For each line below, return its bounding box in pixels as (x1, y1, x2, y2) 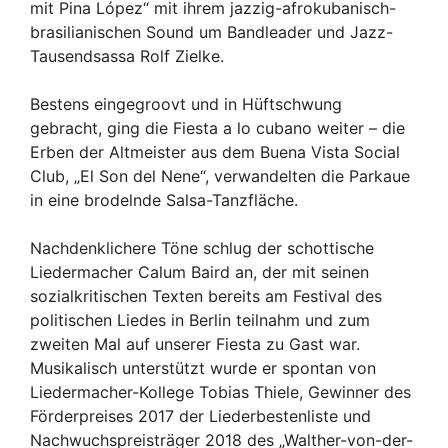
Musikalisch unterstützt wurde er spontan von (30, 357, 376, 378)
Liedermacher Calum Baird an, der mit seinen (30, 261, 369, 282)
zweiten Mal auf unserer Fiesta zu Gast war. (30, 333, 360, 354)
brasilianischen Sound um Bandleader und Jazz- (30, 21, 393, 42)
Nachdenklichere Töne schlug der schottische (30, 237, 374, 258)
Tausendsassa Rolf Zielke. (30, 45, 224, 66)
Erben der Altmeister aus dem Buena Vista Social (30, 141, 400, 162)
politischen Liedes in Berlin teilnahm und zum (30, 309, 370, 330)
